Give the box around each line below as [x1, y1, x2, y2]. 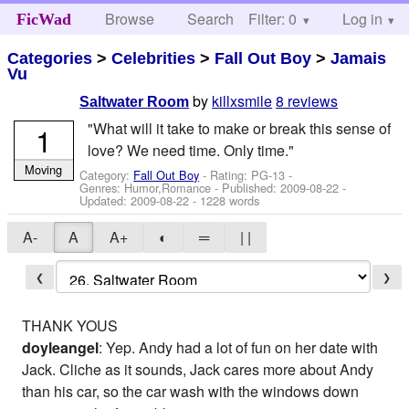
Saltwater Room [79, 94, 190, 110]
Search [187, 8, 235, 29]
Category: [79, 165, 134, 184]
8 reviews [276, 90, 339, 112]
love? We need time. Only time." [87, 139, 294, 161]
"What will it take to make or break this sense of [87, 117, 391, 139]
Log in [341, 8, 383, 29]
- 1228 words [189, 191, 260, 209]
